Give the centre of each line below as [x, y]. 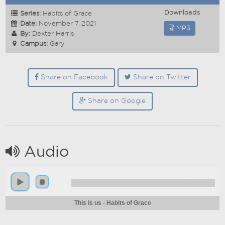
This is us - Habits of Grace [113, 203]
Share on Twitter [161, 77]
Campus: [34, 44]
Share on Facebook [73, 77]
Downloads [182, 13]
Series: [31, 14]
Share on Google [116, 101]
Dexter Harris [53, 34]
